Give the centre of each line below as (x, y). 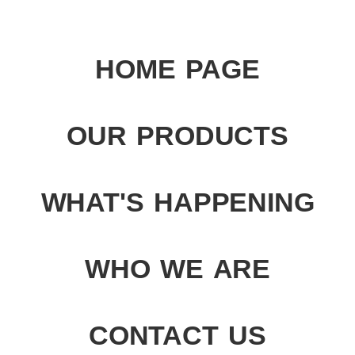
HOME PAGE (177, 69)
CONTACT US (177, 336)
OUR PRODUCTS (177, 136)
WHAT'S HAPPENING (177, 202)
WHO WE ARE (177, 269)
